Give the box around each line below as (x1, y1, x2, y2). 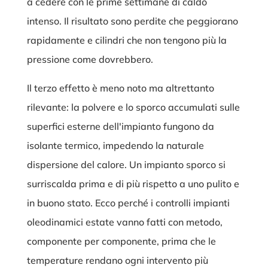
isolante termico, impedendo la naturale (26, 139, 204, 152)
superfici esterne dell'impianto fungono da (26, 120, 214, 133)
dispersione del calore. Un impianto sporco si (26, 159, 226, 171)
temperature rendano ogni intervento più (26, 254, 208, 267)
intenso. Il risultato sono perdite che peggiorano (26, 15, 238, 28)
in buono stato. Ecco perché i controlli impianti (26, 197, 230, 209)
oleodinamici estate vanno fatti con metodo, (26, 216, 223, 229)
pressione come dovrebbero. (26, 53, 153, 66)
